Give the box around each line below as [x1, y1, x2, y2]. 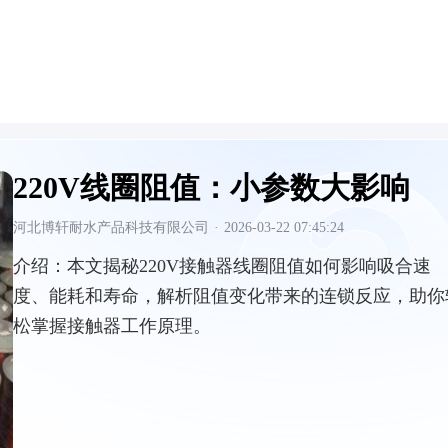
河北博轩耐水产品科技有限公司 [13, 220, 209, 235]
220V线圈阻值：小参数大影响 [13, 171, 410, 204]
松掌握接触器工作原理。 [13, 316, 211, 336]
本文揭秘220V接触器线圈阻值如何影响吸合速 [67, 256, 431, 276]
